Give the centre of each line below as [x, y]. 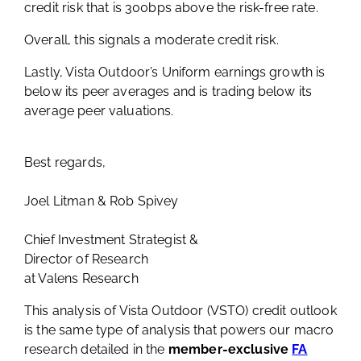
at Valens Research [81, 278]
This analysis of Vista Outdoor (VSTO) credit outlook [180, 310]
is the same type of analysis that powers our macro [179, 330]
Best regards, [65, 162]
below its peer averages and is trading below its [168, 91]
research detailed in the [96, 349]
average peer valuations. [99, 110]
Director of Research [86, 259]
